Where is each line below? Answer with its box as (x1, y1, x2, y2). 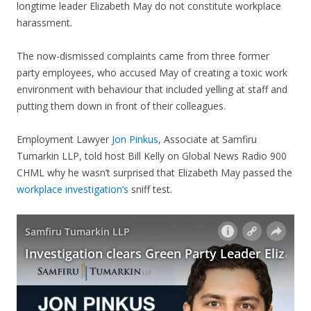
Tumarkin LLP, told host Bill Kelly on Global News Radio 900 (17, 149, 287, 163)
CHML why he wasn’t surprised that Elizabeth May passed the (17, 166, 292, 180)
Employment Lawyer (17, 133, 112, 146)
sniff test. (128, 183, 172, 196)
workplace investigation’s (17, 183, 128, 196)
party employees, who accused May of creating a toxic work (17, 66, 287, 80)
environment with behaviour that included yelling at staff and (17, 83, 287, 96)
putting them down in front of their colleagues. (17, 99, 226, 113)
